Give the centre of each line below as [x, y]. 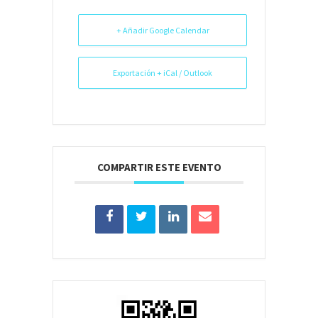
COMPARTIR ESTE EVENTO [159, 168]
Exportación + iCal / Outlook [163, 73]
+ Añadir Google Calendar [163, 31]
